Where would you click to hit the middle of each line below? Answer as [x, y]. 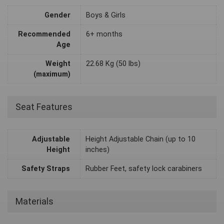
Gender [57, 15]
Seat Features [44, 107]
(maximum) [52, 74]
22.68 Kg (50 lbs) [113, 64]
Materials [34, 201]
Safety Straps [46, 169]
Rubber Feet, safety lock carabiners [144, 169]
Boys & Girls [106, 15]
